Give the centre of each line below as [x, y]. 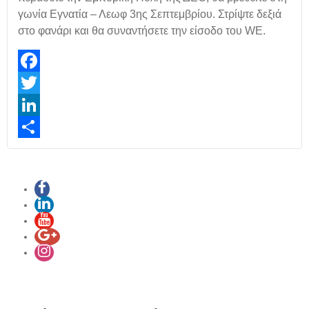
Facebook [40, 83]
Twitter [32, 105]
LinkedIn [37, 127]
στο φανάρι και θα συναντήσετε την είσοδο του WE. [142, 31]
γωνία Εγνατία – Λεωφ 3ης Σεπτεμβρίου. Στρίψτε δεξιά [150, 14]
